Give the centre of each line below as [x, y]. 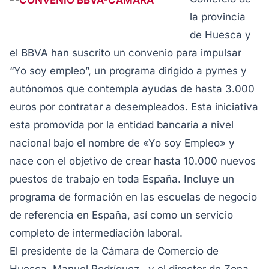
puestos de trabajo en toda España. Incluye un [122, 179]
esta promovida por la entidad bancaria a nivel [122, 125]
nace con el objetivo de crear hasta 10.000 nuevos [133, 161]
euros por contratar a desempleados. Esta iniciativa [134, 107]
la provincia [218, 17]
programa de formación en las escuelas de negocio [133, 197]
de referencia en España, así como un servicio [121, 215]
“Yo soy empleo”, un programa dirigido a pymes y [128, 71]
